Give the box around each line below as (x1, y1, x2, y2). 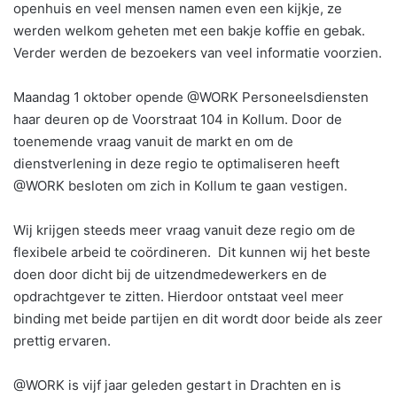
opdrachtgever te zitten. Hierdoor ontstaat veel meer (13, 288, 344, 305)
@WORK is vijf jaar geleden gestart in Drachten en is (13, 377, 341, 393)
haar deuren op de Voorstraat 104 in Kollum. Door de (13, 111, 342, 128)
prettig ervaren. (13, 332, 111, 349)
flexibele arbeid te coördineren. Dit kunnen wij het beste (13, 244, 370, 261)
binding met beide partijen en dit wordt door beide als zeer (13, 310, 383, 327)
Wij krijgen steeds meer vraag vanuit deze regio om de (13, 222, 355, 238)
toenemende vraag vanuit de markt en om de (13, 133, 293, 150)
